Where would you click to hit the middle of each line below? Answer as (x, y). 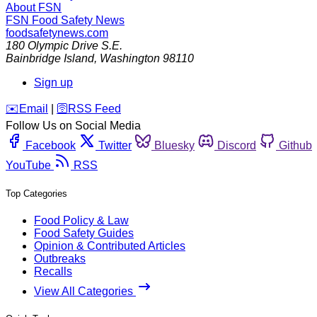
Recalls (53, 271)
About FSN (34, 8)
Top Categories (36, 193)
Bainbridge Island (50, 59)
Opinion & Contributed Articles (110, 246)
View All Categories (85, 291)
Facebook (51, 146)
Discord (237, 146)
